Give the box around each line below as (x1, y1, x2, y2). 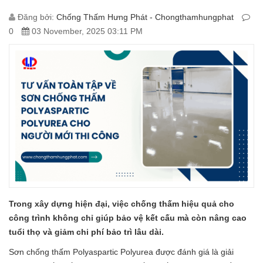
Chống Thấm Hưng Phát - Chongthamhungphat (56, 12, 234, 22)
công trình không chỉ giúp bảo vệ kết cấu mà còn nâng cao (9, 213, 247, 222)
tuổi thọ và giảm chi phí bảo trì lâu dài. (9, 227, 166, 237)
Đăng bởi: (15, 12, 56, 22)
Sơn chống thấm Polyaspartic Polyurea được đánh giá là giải (9, 247, 234, 257)
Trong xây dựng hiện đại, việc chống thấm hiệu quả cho (9, 198, 234, 208)
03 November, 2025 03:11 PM (29, 26, 143, 36)
